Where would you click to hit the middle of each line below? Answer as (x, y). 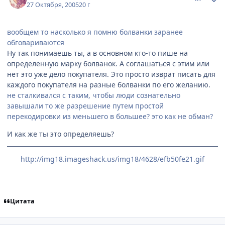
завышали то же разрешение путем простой (85, 105)
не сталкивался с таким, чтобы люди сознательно (94, 95)
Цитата (22, 201)
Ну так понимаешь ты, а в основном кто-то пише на (97, 53)
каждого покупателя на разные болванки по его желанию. (109, 84)
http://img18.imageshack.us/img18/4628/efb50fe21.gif (113, 159)
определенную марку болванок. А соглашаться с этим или (108, 63)
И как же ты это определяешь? (61, 134)
